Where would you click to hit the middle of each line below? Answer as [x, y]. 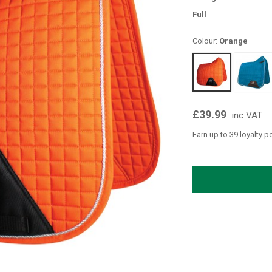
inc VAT [247, 115]
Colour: [206, 41]
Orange [233, 41]
